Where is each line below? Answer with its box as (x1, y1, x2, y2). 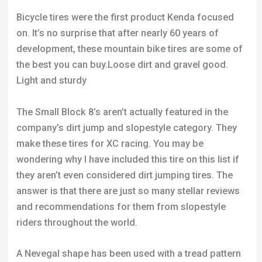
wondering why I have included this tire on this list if (16, 153, 239, 165)
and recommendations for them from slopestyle (16, 201, 226, 212)
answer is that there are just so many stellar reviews (16, 185, 240, 196)
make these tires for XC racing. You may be (16, 137, 204, 149)
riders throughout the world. (16, 216, 137, 228)
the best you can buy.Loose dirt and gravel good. (16, 59, 228, 71)
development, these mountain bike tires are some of (16, 43, 243, 55)
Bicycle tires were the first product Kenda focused (16, 12, 234, 23)
